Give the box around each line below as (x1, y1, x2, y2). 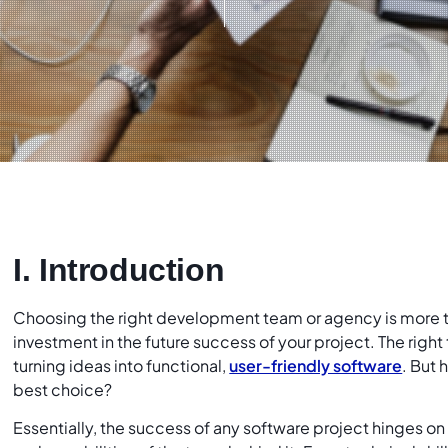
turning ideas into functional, (13, 355, 230, 376)
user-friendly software (229, 355, 403, 376)
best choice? (13, 379, 116, 400)
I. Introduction (13, 252, 225, 288)
